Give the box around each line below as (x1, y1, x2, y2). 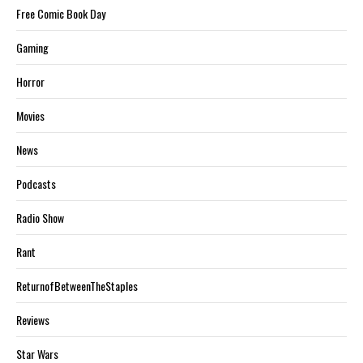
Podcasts (16, 174, 56, 192)
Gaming (16, 38, 49, 56)
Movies (16, 106, 45, 124)
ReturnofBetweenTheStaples (16, 276, 138, 294)
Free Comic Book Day (16, 4, 105, 22)
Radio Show (16, 208, 64, 226)
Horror (16, 72, 45, 90)
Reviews (16, 310, 49, 328)
